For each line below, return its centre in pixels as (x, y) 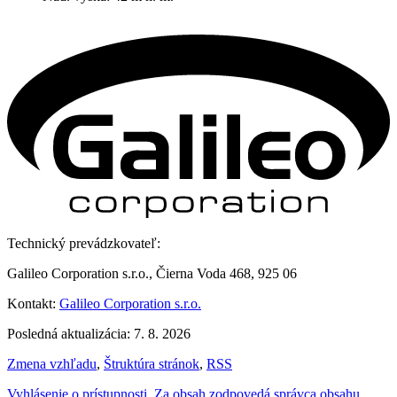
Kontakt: (33, 304)
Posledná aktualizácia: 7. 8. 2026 (99, 334)
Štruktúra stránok (152, 364)
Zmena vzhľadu (52, 364)
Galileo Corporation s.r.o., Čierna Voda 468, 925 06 (152, 274)
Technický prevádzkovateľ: (84, 244)
